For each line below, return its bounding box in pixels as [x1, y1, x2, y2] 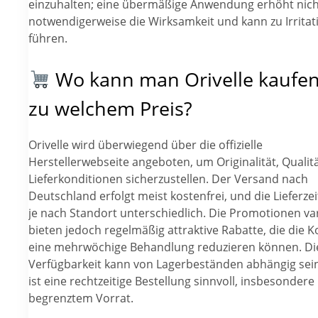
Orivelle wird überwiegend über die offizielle [28, 137, 263, 153]
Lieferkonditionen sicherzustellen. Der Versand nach [28, 171, 308, 187]
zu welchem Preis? [28, 95, 192, 122]
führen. [28, 31, 67, 47]
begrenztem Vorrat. [28, 290, 133, 307]
